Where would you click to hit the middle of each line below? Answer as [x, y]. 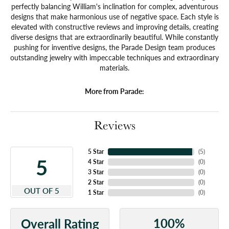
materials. [114, 68]
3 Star [96, 172]
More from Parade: [114, 91]
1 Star [96, 193]
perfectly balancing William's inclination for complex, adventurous [114, 6]
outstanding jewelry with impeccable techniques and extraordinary [114, 58]
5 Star [96, 152]
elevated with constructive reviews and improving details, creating [114, 27]
